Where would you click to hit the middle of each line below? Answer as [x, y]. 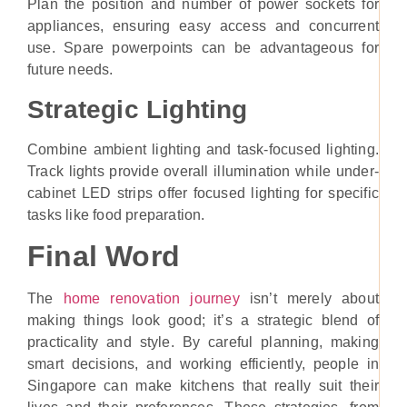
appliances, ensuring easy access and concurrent [203, 26]
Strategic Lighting [138, 109]
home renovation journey [151, 298]
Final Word [104, 256]
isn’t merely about [309, 298]
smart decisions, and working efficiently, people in [203, 363]
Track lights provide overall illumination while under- [203, 171]
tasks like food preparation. [116, 214]
